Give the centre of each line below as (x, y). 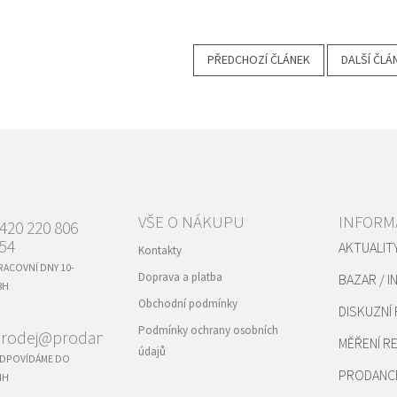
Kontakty (160, 251)
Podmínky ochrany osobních (208, 331)
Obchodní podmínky (187, 304)
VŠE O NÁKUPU (191, 223)
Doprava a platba (180, 278)
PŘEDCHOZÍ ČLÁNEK (259, 61)
